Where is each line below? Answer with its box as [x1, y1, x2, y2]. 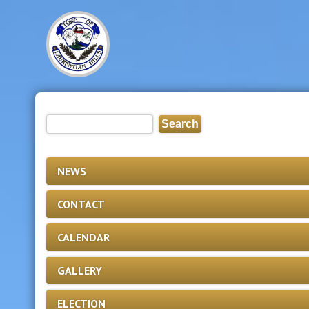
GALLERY [57, 263, 103, 277]
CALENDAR [57, 230, 110, 244]
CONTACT [57, 197, 106, 211]
